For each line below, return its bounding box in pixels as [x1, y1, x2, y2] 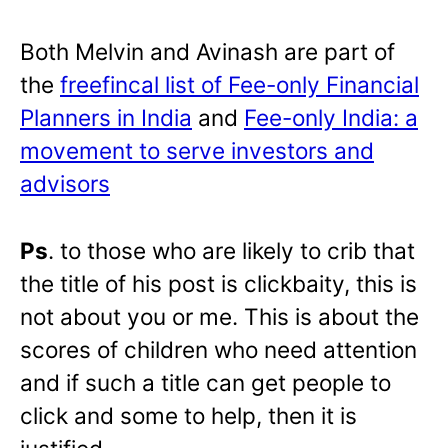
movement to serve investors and [20, 137, 374, 165]
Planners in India [20, 104, 192, 132]
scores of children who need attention [20, 336, 417, 364]
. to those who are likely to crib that [48, 237, 415, 265]
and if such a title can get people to [20, 369, 391, 397]
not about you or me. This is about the [20, 303, 419, 331]
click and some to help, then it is [20, 402, 357, 430]
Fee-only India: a [244, 104, 418, 132]
